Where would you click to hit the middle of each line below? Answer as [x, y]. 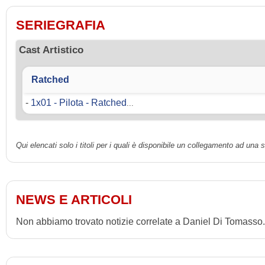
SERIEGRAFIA [61, 25]
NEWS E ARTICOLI [74, 200]
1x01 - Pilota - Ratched [79, 103]
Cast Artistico [51, 50]
